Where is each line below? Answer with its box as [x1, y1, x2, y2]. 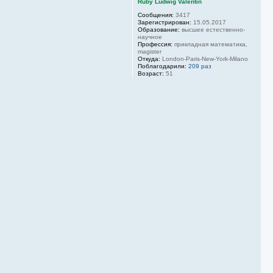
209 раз [188, 63, 211, 70]
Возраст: [138, 70, 164, 77]
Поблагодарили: [138, 63, 186, 70]
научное [138, 34, 162, 41]
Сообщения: [138, 12, 174, 19]
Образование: [138, 26, 180, 34]
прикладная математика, [172, 41, 247, 48]
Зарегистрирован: [138, 19, 191, 26]
